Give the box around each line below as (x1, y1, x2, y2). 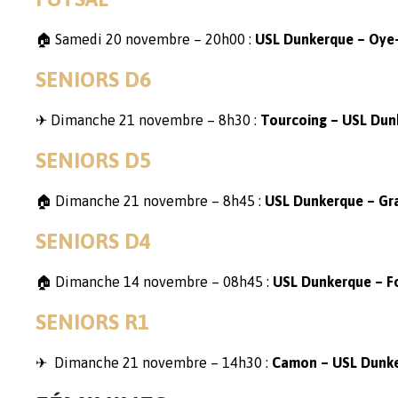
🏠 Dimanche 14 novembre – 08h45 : (36, 274, 273, 290)
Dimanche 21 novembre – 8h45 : (52, 193, 265, 209)
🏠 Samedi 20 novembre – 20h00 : (36, 31, 255, 47)
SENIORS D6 (36, 68, 151, 92)
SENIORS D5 (36, 148, 151, 172)
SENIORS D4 (36, 229, 151, 253)
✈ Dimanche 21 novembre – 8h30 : (36, 112, 260, 128)
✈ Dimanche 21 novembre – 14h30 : (36, 354, 272, 370)
